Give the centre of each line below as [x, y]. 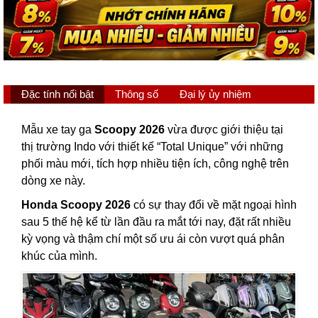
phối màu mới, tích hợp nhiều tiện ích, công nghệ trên [155, 164]
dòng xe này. [53, 181]
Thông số [137, 94]
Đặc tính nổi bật [57, 94]
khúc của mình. [59, 256]
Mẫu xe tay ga [58, 130]
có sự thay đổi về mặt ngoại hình [214, 205]
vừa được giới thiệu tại [224, 130]
